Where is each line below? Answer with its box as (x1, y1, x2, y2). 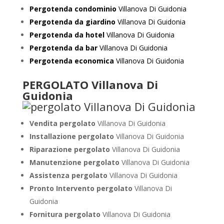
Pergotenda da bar (29, 43, 97, 52)
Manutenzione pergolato (29, 157, 121, 167)
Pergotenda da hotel (29, 30, 104, 39)
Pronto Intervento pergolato (29, 183, 134, 193)
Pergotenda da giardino (29, 17, 115, 26)
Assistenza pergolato (29, 170, 109, 180)
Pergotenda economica (29, 56, 114, 65)
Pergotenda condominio (29, 4, 116, 13)
